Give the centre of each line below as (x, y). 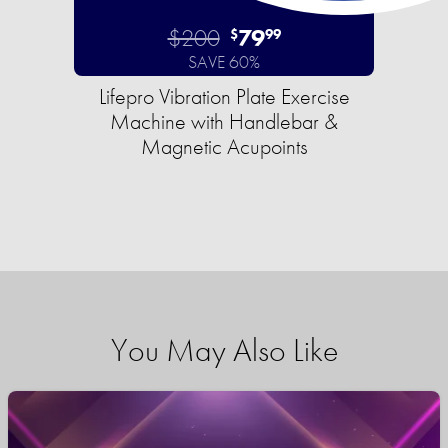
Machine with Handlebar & (224, 122)
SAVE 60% (224, 62)
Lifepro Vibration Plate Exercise (224, 97)
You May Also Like (224, 351)
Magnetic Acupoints (224, 147)
